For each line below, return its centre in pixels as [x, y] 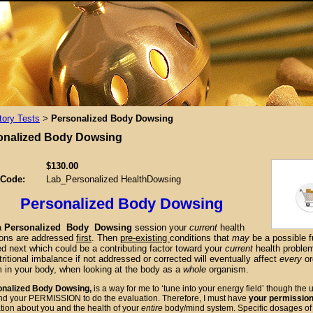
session [151, 227]
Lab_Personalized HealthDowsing [114, 179]
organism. [229, 269]
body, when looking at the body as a [108, 269]
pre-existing [145, 238]
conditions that [201, 238]
